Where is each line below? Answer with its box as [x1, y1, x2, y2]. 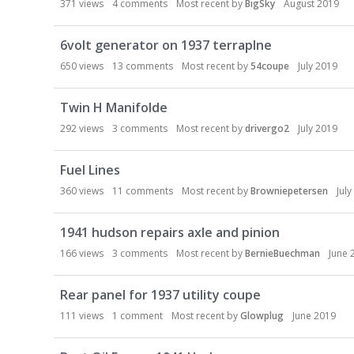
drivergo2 [245, 122, 289, 135]
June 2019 [292, 309, 336, 322]
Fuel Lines [60, 161, 120, 179]
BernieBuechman [245, 247, 320, 260]
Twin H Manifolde [60, 99, 168, 116]
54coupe [250, 59, 289, 73]
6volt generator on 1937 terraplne [60, 36, 272, 54]
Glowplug [240, 309, 284, 322]
